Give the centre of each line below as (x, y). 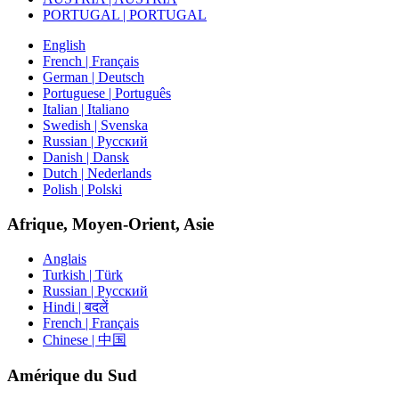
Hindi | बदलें (76, 306)
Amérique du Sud (72, 376)
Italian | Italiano (86, 110)
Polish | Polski (82, 190)
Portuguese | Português (107, 94)
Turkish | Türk (83, 274)
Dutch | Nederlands (97, 174)
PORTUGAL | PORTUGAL (125, 15)
